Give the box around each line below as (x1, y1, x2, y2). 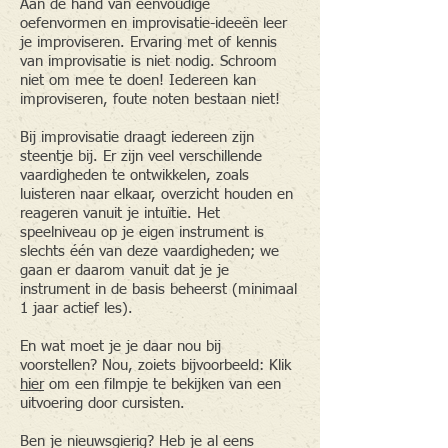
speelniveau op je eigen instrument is (20, 225, 264, 240)
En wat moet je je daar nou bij (20, 339, 221, 354)
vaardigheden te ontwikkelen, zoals (20, 168, 249, 183)
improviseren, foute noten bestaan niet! (20, 92, 280, 107)
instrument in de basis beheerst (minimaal (20, 282, 297, 297)
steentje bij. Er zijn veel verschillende (20, 149, 262, 164)
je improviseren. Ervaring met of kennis (20, 35, 277, 50)
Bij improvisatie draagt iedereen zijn (20, 130, 254, 145)
